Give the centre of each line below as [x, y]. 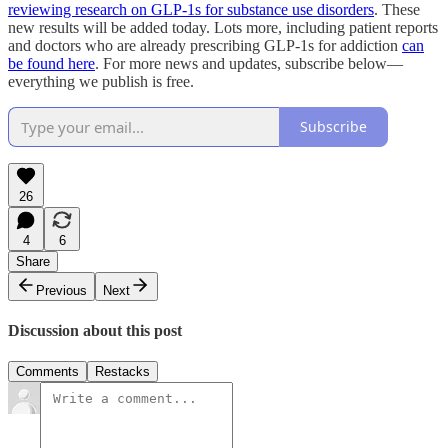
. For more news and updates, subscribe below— [249, 63]
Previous [61, 290]
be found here [51, 63]
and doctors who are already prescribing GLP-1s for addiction [205, 45]
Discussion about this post [95, 331]
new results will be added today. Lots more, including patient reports [223, 27]
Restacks [122, 372]
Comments [47, 372]
